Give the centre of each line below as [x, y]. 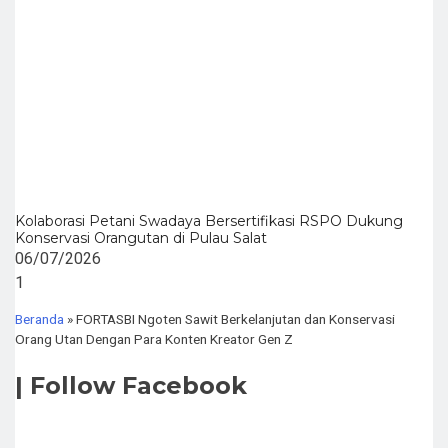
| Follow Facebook [131, 385]
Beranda [39, 318]
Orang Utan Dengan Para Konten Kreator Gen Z [154, 338]
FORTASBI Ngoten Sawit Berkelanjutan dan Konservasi [235, 318]
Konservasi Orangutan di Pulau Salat [141, 238]
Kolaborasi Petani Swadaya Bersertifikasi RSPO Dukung [209, 221]
